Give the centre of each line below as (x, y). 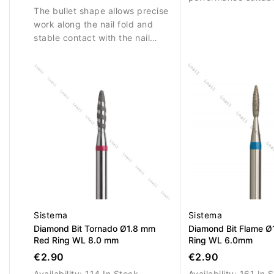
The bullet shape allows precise (101, 11)
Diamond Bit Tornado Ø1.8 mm (94, 229)
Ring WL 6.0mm (220, 240)
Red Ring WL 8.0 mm (76, 240)
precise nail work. (226, 11)
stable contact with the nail (92, 38)
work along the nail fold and (93, 24)
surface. (51, 51)
